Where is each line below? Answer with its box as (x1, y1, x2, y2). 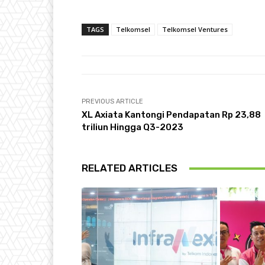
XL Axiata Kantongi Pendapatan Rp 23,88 (82, 109, 261, 121)
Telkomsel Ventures (162, 25, 228, 34)
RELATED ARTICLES (82, 162, 177, 174)
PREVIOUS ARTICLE (82, 98, 143, 106)
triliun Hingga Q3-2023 (82, 122, 183, 133)
